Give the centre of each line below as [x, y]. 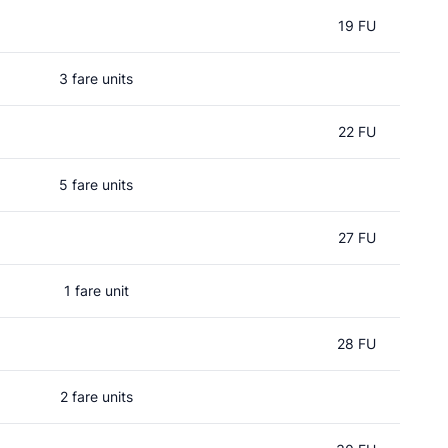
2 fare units [96, 396]
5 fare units [96, 184]
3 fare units [96, 78]
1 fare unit [96, 290]
